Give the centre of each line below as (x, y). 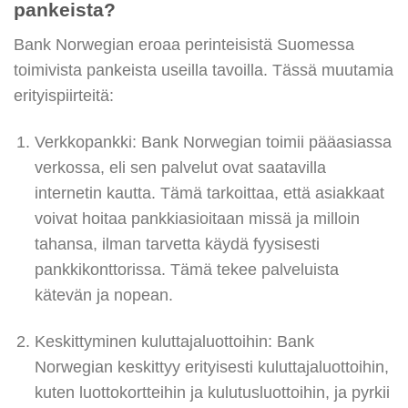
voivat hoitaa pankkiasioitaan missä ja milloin (197, 218)
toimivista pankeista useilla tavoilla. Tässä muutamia (204, 70)
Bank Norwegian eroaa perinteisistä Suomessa (184, 44)
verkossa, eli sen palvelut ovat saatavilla (180, 167)
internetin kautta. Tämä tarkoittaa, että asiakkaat (209, 193)
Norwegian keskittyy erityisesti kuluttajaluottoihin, (211, 367)
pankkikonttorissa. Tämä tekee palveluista (186, 269)
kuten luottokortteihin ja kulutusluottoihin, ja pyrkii (212, 392)
